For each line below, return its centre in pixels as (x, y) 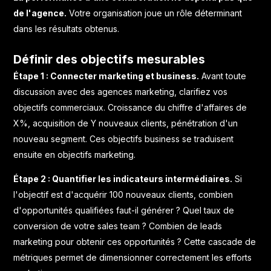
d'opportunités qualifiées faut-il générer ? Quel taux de (124, 210)
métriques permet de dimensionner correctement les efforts (133, 257)
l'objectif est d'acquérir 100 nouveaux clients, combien (123, 194)
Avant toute (223, 76)
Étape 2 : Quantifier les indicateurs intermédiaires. (123, 178)
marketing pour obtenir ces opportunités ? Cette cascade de (135, 241)
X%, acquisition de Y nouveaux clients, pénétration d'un (126, 123)
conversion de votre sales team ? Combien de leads (118, 226)
